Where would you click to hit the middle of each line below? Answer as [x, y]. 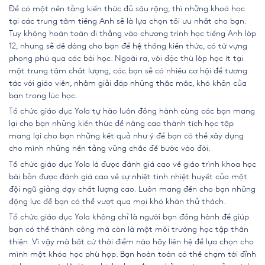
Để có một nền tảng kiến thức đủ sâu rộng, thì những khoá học [127, 8]
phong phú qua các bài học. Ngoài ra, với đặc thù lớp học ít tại [126, 58]
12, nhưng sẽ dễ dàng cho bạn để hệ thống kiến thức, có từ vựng [128, 46]
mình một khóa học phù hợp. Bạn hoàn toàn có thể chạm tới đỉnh [132, 254]
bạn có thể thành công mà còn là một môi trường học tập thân [129, 230]
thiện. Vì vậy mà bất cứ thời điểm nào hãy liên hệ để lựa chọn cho [131, 242]
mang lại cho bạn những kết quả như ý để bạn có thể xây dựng [126, 136]
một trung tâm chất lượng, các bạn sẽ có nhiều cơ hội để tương [128, 70]
